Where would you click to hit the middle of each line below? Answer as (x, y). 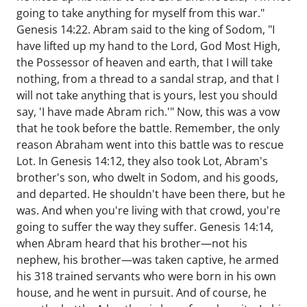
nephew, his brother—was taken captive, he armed (148, 260)
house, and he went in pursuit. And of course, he (142, 293)
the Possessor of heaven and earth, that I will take (145, 62)
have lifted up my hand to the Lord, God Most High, (148, 46)
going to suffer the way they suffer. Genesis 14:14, (145, 227)
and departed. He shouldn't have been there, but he (151, 194)
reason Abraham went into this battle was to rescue (150, 145)
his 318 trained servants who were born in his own (146, 276)
